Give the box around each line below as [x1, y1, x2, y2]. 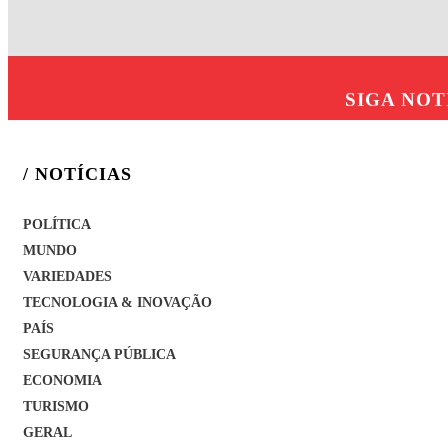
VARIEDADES [23, 267, 112, 284]
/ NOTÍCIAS [23, 164, 132, 185]
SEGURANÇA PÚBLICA [23, 345, 176, 362]
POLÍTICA [23, 215, 91, 232]
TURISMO [23, 397, 89, 414]
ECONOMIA [23, 371, 102, 388]
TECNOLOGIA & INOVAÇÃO [23, 293, 212, 310]
